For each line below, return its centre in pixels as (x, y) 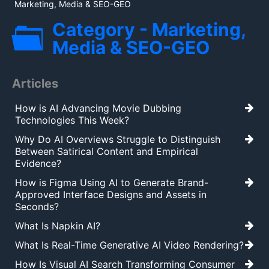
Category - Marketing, (149, 30)
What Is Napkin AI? (58, 226)
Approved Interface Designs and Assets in (111, 195)
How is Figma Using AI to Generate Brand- (112, 183)
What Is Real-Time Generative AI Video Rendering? (129, 245)
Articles (35, 84)
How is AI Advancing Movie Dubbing (98, 108)
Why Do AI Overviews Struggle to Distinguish (118, 140)
